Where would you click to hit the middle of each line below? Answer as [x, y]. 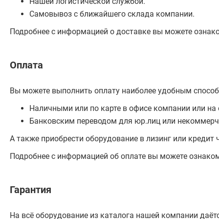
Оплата [26, 65]
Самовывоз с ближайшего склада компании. [112, 14]
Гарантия [31, 190]
